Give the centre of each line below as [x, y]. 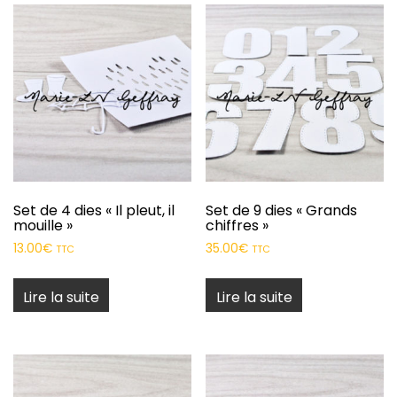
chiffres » [237, 226]
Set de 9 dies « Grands [282, 211]
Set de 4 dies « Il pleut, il [94, 211]
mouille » [43, 226]
